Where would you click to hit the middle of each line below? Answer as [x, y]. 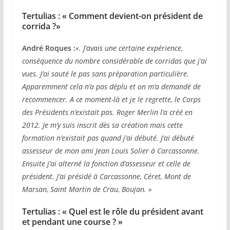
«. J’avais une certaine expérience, [129, 48]
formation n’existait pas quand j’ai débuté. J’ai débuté [108, 138]
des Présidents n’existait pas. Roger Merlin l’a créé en [107, 112]
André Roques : [49, 48]
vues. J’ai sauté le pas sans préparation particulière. [105, 74]
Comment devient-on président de [136, 16]
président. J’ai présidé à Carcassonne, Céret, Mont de [106, 177]
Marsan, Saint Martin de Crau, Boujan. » [87, 189]
